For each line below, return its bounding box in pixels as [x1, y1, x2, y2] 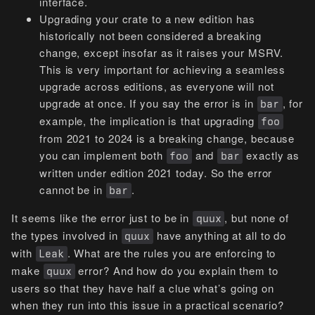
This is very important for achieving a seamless [39, 62, 286, 77]
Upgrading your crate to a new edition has [39, 11, 255, 26]
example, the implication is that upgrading [39, 113, 258, 128]
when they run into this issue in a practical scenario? [11, 297, 284, 312]
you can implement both [39, 148, 167, 162]
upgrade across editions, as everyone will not [39, 79, 274, 94]
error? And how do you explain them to [75, 263, 278, 278]
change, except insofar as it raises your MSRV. [39, 45, 284, 60]
